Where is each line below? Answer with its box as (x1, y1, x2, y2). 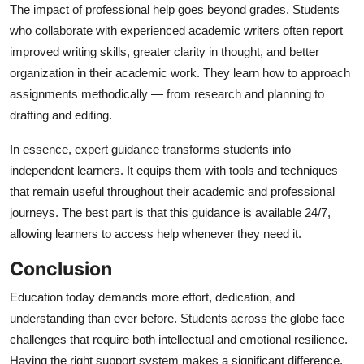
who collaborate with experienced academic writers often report (10, 23, 343, 37)
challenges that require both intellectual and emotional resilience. (10, 331, 348, 346)
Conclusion (10, 256, 112, 280)
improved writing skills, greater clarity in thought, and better (10, 44, 319, 58)
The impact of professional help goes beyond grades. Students (10, 2, 340, 16)
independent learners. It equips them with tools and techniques (10, 162, 338, 177)
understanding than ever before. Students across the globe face (10, 310, 344, 325)
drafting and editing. (10, 107, 112, 122)
